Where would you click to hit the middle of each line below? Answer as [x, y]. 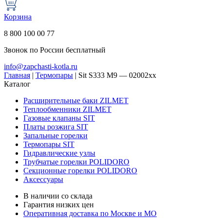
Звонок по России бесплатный [55, 50]
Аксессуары [43, 179]
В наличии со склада [58, 196]
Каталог [17, 84]
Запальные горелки [55, 135]
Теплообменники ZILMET [67, 109]
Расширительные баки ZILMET [76, 100]
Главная [17, 75]
